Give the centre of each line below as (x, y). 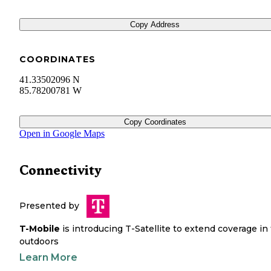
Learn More (48, 258)
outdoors (39, 242)
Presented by (49, 206)
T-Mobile (40, 229)
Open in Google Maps (62, 134)
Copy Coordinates (155, 122)
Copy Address (155, 25)
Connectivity (60, 171)
